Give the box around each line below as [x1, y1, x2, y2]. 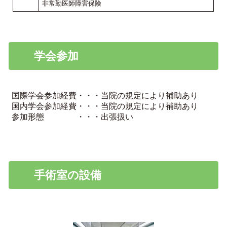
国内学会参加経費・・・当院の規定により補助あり [11, 101, 198, 110]
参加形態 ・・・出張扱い [11, 112, 133, 121]
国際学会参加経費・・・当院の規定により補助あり [11, 91, 198, 99]
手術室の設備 [33, 168, 101, 181]
